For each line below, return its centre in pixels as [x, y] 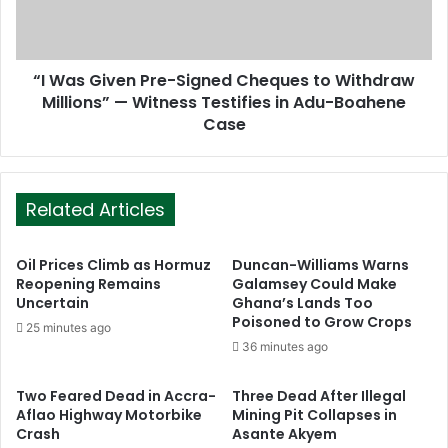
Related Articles [95, 209]
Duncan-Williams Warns [320, 265]
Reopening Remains [88, 284]
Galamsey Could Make [314, 284]
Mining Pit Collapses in [314, 415]
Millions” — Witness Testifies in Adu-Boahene [224, 102]
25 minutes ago [68, 327]
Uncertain [52, 303]
